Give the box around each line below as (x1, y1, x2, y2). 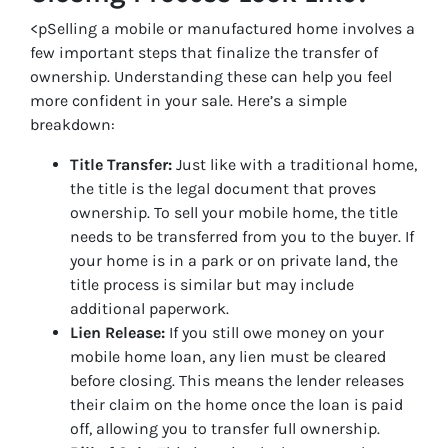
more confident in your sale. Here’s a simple (30, 90, 347, 110)
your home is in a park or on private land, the (70, 250, 398, 270)
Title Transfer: (70, 154, 172, 174)
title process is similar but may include (70, 274, 354, 294)
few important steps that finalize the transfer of (30, 42, 378, 62)
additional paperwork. (70, 298, 229, 318)
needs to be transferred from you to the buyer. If (70, 226, 414, 246)
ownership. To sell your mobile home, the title (70, 202, 398, 222)
